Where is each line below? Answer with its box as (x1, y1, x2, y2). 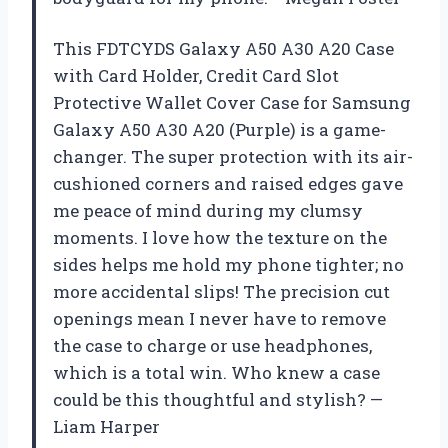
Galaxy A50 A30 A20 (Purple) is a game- (53, 117, 386, 141)
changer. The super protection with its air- (53, 144, 413, 168)
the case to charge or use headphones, (53, 333, 372, 357)
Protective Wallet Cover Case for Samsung (53, 90, 411, 114)
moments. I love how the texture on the (53, 225, 387, 249)
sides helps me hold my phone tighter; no (53, 252, 404, 276)
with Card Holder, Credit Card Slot (53, 63, 339, 87)
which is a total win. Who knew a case (53, 360, 380, 384)
